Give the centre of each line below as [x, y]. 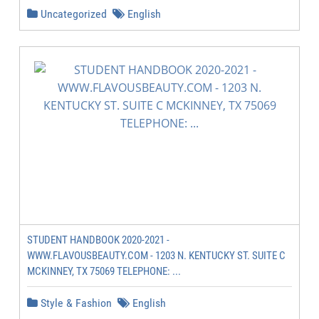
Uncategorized [72, 14]
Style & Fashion [75, 303]
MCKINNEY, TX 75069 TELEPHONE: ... [104, 271]
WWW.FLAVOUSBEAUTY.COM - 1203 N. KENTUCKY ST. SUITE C [156, 256]
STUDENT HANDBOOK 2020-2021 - [98, 240]
